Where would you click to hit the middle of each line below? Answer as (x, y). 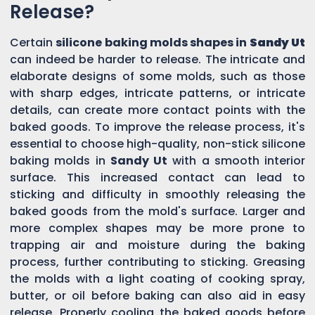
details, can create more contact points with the (157, 110)
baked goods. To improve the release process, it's (157, 127)
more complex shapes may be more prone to (157, 228)
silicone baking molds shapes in (153, 42)
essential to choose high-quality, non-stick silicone (157, 143)
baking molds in (60, 160)
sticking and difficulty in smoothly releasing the (157, 194)
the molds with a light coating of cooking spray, (157, 278)
